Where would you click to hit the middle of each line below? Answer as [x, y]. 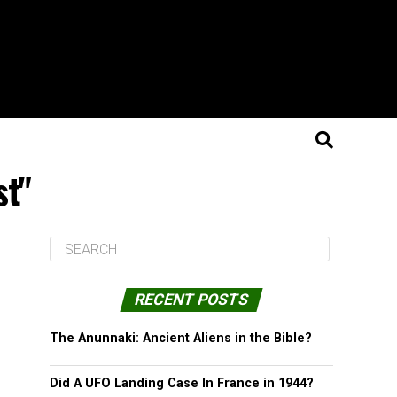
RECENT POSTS [191, 300]
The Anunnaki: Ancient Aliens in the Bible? [181, 338]
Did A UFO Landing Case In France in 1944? [182, 383]
